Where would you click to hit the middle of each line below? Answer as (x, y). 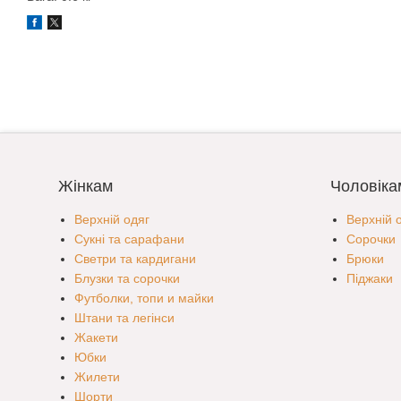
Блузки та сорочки (127, 279)
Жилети (97, 377)
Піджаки (369, 279)
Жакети (96, 338)
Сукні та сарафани (129, 239)
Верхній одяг (112, 220)
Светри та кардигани (135, 259)
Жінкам (85, 187)
